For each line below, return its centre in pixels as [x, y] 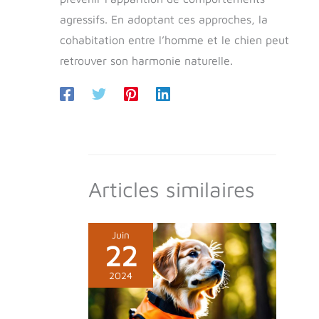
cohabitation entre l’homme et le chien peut [174, 40]
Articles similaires [172, 189]
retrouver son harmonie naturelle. [146, 60]
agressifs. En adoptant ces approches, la [164, 19]
